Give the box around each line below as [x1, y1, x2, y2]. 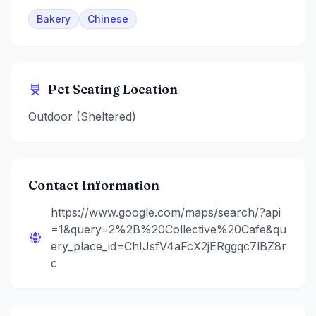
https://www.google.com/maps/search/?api [51, 205, 281, 220]
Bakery [37, 13, 71, 25]
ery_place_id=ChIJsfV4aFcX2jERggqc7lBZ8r [51, 239, 286, 254]
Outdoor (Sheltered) [28, 109, 136, 124]
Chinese [87, 13, 128, 25]
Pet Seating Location [48, 81, 178, 98]
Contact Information [28, 177, 159, 194]
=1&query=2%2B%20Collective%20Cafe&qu [51, 222, 286, 237]
